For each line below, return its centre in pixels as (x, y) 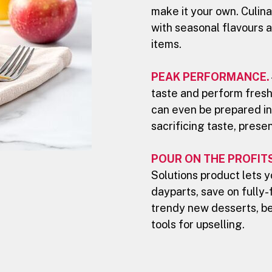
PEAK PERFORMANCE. (210, 76)
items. (166, 44)
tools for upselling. (198, 224)
